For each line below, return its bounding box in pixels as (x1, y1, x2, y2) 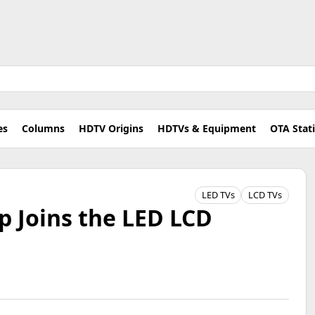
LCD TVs (248, 188, 283, 201)
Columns (22, 122, 65, 135)
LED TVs (201, 188, 235, 201)
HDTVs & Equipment (157, 122, 256, 135)
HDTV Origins (79, 122, 143, 135)
